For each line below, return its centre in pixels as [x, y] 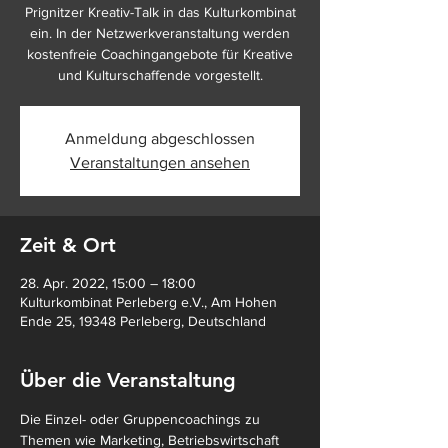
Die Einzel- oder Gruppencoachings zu [142, 419]
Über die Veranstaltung [128, 380]
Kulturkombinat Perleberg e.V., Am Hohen [148, 302]
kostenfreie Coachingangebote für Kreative [160, 54]
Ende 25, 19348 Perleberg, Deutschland [143, 321]
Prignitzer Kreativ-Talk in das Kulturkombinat [160, 12]
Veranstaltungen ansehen [160, 162]
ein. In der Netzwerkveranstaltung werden [160, 33]
